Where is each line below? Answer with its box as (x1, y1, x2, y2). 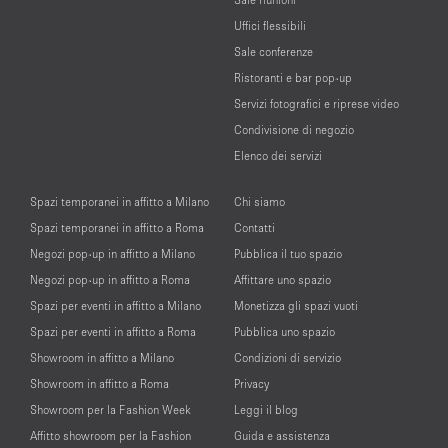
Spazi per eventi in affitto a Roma (30, 325, 196, 339)
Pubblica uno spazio (234, 325, 335, 339)
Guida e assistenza (234, 429, 330, 443)
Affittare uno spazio (234, 273, 331, 287)
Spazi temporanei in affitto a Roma (30, 221, 204, 235)
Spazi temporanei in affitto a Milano (30, 195, 209, 209)
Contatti (234, 221, 275, 235)
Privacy (234, 377, 269, 391)
